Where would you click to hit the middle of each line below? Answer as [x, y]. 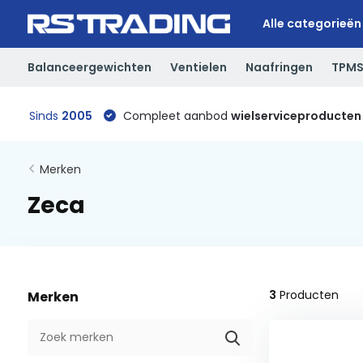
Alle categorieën [312, 23]
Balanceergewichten [89, 67]
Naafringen [279, 67]
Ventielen [198, 67]
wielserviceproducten [296, 115]
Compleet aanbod [175, 115]
